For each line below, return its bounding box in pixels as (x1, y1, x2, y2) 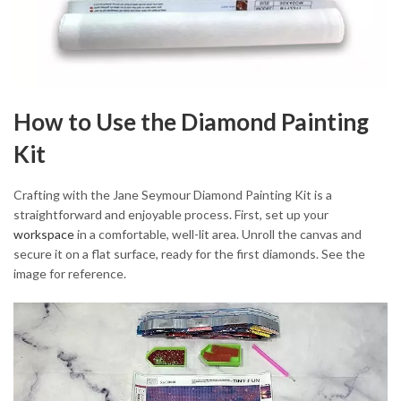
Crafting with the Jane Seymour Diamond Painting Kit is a (13, 187, 332, 203)
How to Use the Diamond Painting (13, 107, 369, 136)
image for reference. (13, 266, 126, 282)
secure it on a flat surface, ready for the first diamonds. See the (13, 246, 365, 262)
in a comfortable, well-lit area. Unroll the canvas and (74, 226, 362, 243)
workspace (13, 226, 74, 243)
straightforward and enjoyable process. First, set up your (13, 207, 328, 223)
